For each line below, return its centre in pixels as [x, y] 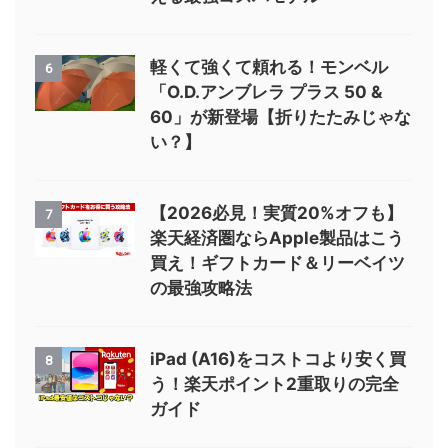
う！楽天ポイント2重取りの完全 [274, 383]
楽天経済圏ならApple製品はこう [277, 237]
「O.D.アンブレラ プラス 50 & [266, 91]
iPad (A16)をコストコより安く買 [278, 358]
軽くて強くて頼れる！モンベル [269, 66]
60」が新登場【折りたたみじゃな [280, 116]
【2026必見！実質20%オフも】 [276, 212]
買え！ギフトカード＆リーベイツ [277, 262]
